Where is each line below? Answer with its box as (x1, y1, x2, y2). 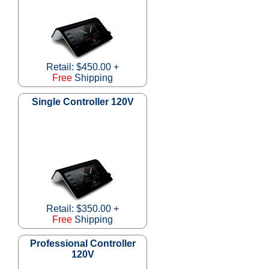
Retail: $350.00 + (46, 203, 119, 214)
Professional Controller (29, 238, 136, 249)
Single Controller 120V (31, 96, 134, 107)
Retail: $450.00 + (46, 61, 119, 72)
